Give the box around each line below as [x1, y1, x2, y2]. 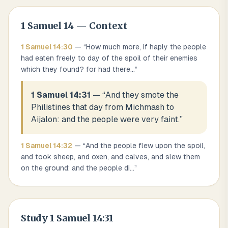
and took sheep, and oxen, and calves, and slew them [21, 153, 200, 161]
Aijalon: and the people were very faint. [31, 115, 180, 124]
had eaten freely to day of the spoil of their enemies [21, 54, 197, 62]
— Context [74, 20, 127, 32]
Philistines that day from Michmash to [31, 102, 174, 112]
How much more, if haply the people [86, 43, 206, 51]
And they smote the [105, 90, 179, 100]
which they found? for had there [21, 65, 130, 73]
